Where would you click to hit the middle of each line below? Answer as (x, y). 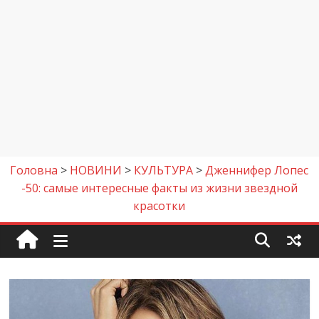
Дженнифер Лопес (257, 170)
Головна (34, 170)
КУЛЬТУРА (164, 170)
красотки (159, 206)
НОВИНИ (96, 170)
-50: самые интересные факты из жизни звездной (159, 188)
